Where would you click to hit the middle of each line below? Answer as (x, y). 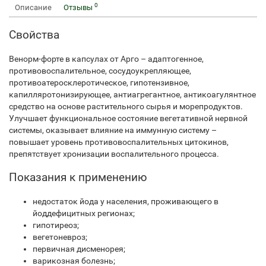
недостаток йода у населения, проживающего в (126, 201)
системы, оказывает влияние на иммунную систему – (113, 130)
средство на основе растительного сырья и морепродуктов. (126, 106)
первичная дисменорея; (79, 249)
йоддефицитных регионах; (84, 213)
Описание (33, 7)
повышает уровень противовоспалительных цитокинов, (119, 142)
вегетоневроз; (60, 237)
